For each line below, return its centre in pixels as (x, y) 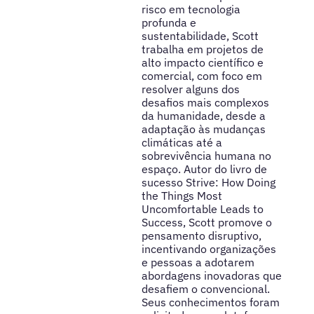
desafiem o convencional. (205, 288)
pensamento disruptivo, (201, 235)
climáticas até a (182, 142)
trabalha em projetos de (202, 49)
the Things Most (182, 195)
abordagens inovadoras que (211, 275)
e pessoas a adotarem (198, 262)
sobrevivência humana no (206, 155)
